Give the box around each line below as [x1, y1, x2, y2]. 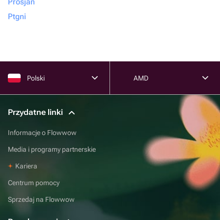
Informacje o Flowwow [8, 128, 77, 137]
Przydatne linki [8, 108, 65, 117]
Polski [27, 74, 45, 82]
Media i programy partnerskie [8, 145, 96, 153]
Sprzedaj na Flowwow [8, 195, 75, 203]
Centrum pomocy [8, 178, 59, 187]
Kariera [15, 162, 37, 170]
